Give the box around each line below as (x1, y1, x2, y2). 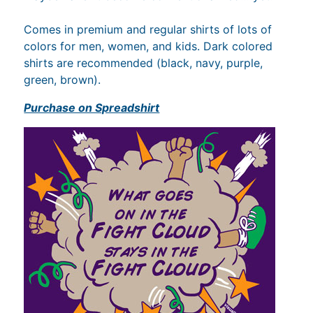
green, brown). (24, 72, 105, 87)
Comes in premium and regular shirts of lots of (24, 22, 272, 36)
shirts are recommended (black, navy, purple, (24, 55, 263, 70)
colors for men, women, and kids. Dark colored (24, 38, 273, 53)
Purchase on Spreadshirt (24, 100, 160, 115)
